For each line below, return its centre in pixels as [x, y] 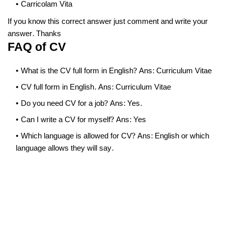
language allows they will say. [66, 149]
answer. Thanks [34, 34]
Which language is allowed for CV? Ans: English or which [115, 136]
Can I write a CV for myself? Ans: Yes [83, 120]
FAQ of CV [37, 48]
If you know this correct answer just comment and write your [108, 22]
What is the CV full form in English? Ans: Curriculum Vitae [116, 71]
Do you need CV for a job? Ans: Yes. [81, 104]
